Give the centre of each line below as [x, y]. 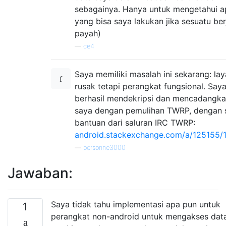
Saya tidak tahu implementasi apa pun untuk [136, 204]
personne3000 [104, 147]
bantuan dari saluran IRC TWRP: [135, 122]
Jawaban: [40, 173]
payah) [88, 33]
